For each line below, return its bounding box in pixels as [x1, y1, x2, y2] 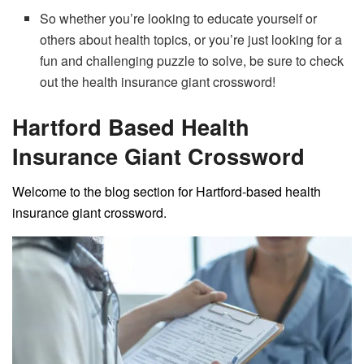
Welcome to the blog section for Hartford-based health [12, 182, 321, 201]
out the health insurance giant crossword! [40, 71, 276, 91]
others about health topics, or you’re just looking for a [40, 29, 343, 49]
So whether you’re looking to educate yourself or [40, 8, 318, 28]
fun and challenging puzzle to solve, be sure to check [40, 50, 344, 70]
